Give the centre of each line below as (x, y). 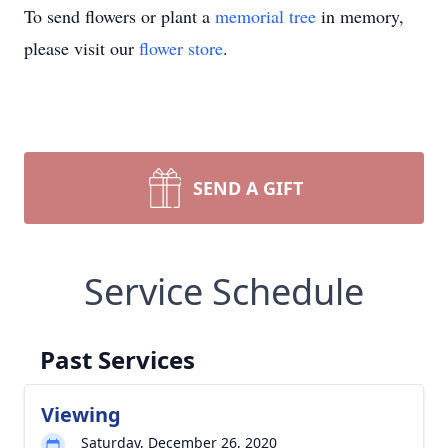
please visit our (81, 48)
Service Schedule (224, 291)
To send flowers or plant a (119, 16)
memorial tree (265, 16)
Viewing (81, 414)
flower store (181, 48)
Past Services (117, 359)
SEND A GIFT (248, 188)
